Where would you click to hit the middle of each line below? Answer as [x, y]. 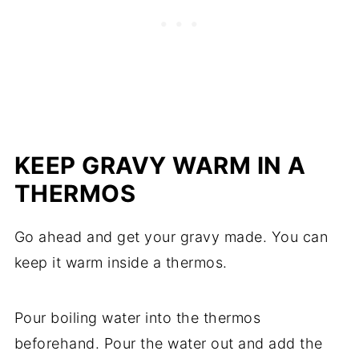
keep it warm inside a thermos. [121, 263]
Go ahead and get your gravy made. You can [171, 237]
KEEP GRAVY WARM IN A [160, 166]
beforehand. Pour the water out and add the [168, 344]
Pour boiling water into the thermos [137, 318]
